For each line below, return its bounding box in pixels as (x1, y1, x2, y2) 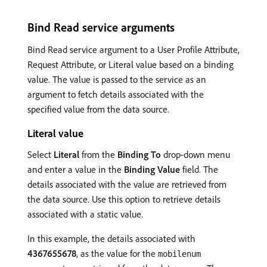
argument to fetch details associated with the (27, 88, 204, 100)
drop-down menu (161, 148, 230, 160)
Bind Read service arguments (27, 19, 175, 35)
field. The (180, 163, 218, 175)
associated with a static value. (27, 207, 143, 220)
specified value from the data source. (27, 103, 169, 115)
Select (27, 148, 54, 160)
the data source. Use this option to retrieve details (27, 193, 221, 205)
